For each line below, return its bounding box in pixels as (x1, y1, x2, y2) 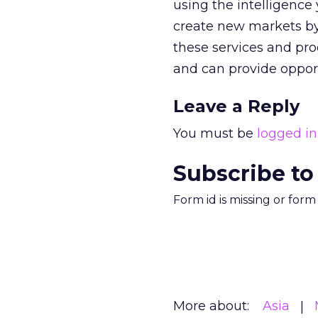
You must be (173, 126, 257, 141)
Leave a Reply (173, 96, 300, 116)
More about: (173, 298, 249, 314)
